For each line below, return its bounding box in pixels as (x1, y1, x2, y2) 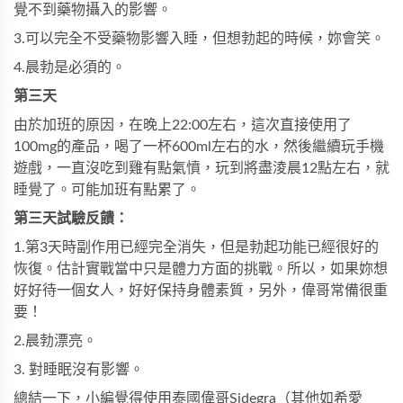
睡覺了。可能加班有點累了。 (13, 183, 201, 197)
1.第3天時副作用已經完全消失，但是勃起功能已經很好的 (13, 240, 379, 255)
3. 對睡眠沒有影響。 (13, 363, 144, 377)
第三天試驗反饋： (13, 211, 129, 226)
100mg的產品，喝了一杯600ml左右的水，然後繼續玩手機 (13, 139, 384, 154)
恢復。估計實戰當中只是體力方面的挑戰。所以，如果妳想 (13, 262, 388, 276)
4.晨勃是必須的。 (13, 60, 126, 75)
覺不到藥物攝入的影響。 (13, 3, 172, 17)
